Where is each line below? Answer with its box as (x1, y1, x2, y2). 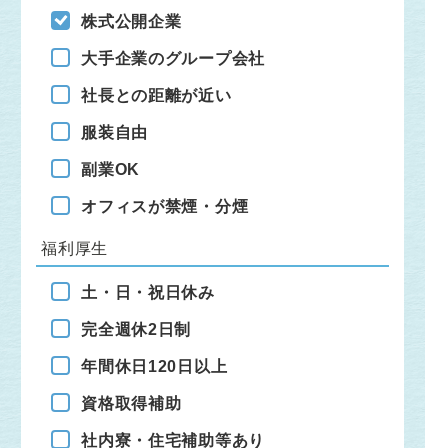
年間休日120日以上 (81, 358, 228, 375)
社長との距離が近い (81, 87, 232, 104)
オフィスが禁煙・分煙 (81, 198, 249, 215)
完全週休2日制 (81, 321, 192, 338)
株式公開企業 (81, 13, 182, 30)
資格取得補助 (81, 395, 182, 412)
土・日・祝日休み (81, 284, 215, 301)
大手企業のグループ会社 (81, 50, 265, 67)
